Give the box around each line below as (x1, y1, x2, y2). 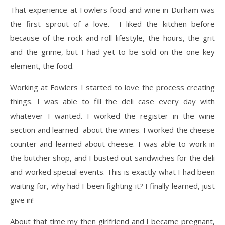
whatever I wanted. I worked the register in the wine (10, 110, 215, 121)
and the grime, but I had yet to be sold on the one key (10, 46, 215, 57)
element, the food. (10, 60, 74, 71)
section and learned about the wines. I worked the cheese (10, 124, 215, 135)
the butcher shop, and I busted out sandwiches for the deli (10, 152, 215, 163)
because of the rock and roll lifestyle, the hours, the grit (10, 32, 215, 43)
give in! (10, 194, 34, 205)
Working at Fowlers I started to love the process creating (10, 82, 215, 92)
